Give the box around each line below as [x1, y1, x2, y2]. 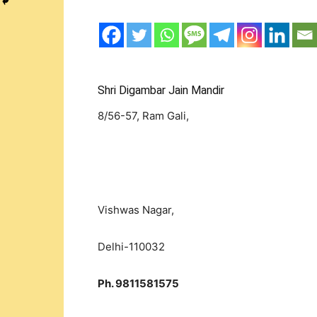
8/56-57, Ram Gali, [98, 109, 189, 122]
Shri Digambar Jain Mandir [98, 83, 224, 97]
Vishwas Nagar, [98, 203, 174, 217]
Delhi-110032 [98, 240, 165, 253]
